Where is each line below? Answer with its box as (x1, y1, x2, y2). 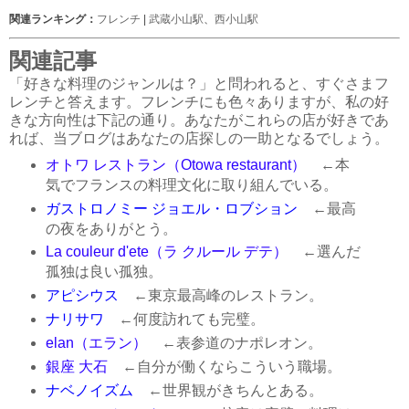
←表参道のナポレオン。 (146, 335, 322, 351)
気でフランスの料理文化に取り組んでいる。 (45, 176, 338, 193)
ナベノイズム (45, 383, 133, 399)
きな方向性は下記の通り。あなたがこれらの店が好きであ (9, 111, 389, 128)
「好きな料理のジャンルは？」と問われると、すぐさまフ (9, 75, 389, 91)
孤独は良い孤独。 (45, 264, 163, 280)
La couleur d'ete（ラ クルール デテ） (45, 244, 288, 260)
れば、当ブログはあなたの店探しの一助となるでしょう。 (9, 130, 389, 146)
